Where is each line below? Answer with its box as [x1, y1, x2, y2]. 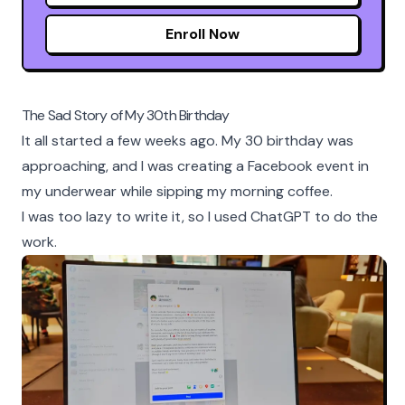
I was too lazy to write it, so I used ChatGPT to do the [22, 207, 378, 226]
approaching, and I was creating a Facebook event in [22, 156, 369, 175]
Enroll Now [165, 24, 240, 43]
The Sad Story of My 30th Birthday [22, 106, 230, 125]
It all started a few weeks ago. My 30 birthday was [22, 131, 353, 150]
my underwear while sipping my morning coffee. [22, 182, 333, 201]
